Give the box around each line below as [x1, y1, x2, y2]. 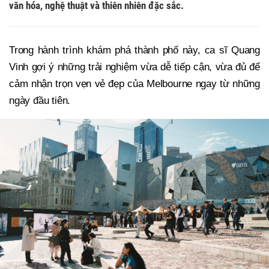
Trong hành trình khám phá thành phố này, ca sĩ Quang [9, 44, 260, 56]
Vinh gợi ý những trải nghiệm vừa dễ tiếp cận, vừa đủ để [9, 61, 260, 73]
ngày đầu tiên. [9, 95, 71, 107]
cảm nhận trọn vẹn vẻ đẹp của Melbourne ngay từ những [9, 78, 260, 90]
